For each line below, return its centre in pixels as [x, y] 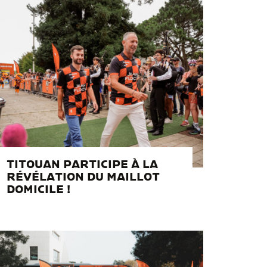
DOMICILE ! [39, 190]
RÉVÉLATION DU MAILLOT [83, 177]
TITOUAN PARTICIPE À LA [83, 165]
